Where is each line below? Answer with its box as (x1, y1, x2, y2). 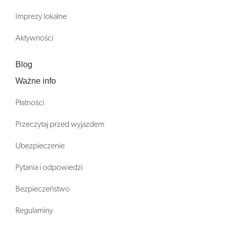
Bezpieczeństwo (15, 184, 70, 193)
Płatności (15, 98, 44, 107)
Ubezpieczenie (15, 141, 65, 150)
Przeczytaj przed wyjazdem (15, 120, 104, 128)
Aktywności (15, 33, 53, 42)
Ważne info (15, 76, 56, 85)
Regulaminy (15, 206, 53, 215)
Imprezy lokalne (15, 12, 67, 21)
